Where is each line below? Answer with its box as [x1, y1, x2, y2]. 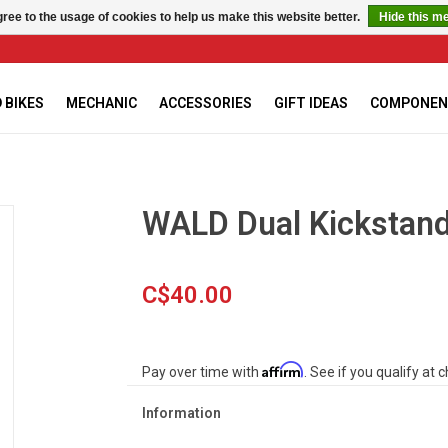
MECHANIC [66, 95, 137, 111]
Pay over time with [141, 364, 262, 381]
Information [141, 405, 221, 422]
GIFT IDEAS [274, 95, 348, 111]
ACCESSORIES [159, 95, 252, 111]
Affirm [261, 361, 304, 379]
